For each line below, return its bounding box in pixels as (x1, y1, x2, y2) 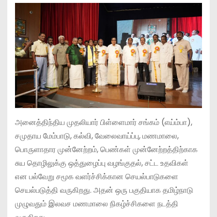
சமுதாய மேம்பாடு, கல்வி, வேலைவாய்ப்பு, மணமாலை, (15, 130, 179, 142)
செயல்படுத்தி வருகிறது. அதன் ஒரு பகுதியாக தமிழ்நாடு (15, 185, 193, 196)
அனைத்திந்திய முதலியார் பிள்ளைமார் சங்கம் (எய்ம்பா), (15, 117, 192, 128)
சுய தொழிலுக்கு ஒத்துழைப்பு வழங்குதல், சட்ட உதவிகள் (15, 157, 188, 169)
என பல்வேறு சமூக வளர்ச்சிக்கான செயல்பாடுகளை (15, 171, 178, 183)
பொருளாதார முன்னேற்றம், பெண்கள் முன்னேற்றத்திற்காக (15, 144, 198, 155)
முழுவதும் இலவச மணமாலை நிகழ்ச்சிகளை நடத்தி (15, 198, 178, 210)
